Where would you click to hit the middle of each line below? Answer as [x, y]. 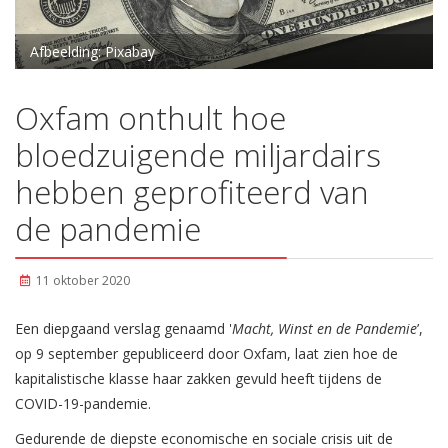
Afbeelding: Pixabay [92, 52]
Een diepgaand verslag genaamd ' [123, 329]
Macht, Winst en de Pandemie [324, 329]
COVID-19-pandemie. [83, 404]
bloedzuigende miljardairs [198, 155]
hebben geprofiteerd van [192, 192]
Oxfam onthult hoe [150, 118]
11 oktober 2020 [83, 281]
